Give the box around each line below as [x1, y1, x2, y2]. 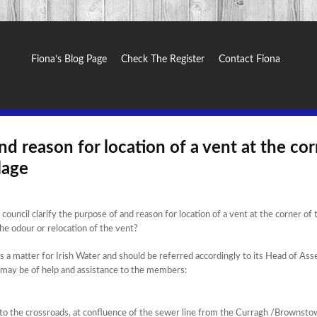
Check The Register [121, 54, 204, 64]
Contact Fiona [219, 54, 280, 64]
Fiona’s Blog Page [31, 54, 107, 64]
